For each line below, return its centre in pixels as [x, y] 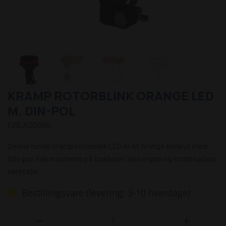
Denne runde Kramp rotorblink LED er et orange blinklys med [107, 146]
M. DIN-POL [41, 111]
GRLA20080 [29, 125]
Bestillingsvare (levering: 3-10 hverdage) [106, 193]
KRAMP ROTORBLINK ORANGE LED [111, 96]
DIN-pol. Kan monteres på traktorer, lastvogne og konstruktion [112, 159]
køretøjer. [24, 172]
